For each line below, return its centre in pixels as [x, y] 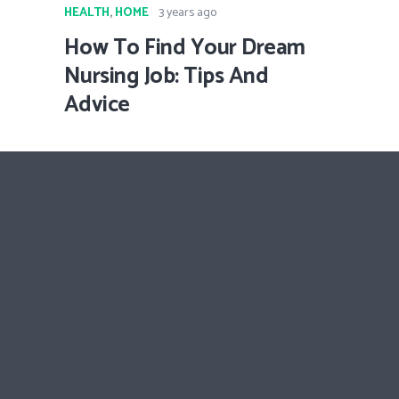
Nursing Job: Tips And [167, 77]
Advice [97, 105]
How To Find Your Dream [185, 48]
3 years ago [187, 13]
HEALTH [87, 13]
